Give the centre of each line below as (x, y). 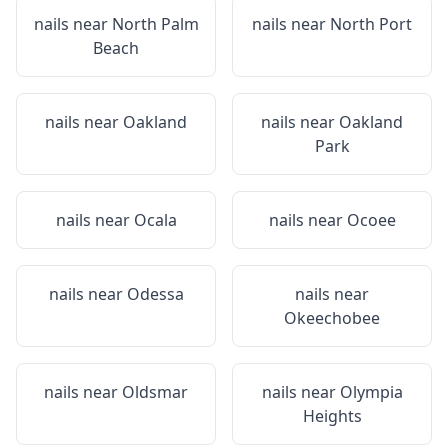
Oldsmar (155, 392)
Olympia (371, 392)
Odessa (155, 294)
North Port (371, 24)
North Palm (155, 24)
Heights (332, 416)
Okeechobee (332, 318)
